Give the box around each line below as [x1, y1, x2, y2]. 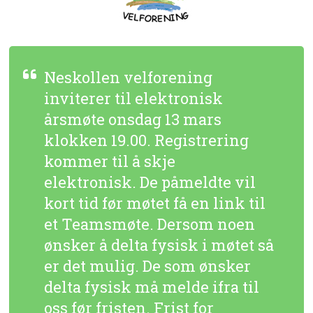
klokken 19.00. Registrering [44, 130, 249, 150]
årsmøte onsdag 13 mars [44, 109, 222, 129]
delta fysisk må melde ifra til [44, 277, 260, 297]
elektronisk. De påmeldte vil [44, 172, 256, 192]
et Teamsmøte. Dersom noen [44, 214, 256, 234]
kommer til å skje [44, 151, 176, 171]
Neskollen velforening [44, 67, 213, 87]
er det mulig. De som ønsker [44, 256, 252, 276]
